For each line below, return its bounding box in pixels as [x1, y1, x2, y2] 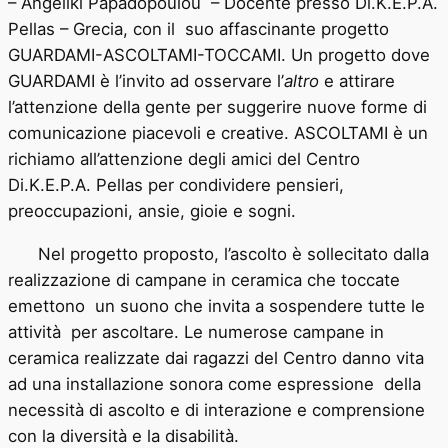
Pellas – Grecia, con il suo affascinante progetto [8, 18, 389, 39]
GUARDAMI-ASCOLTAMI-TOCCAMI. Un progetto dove [8, 44, 430, 65]
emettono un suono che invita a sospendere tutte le [8, 295, 425, 316]
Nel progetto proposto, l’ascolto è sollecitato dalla [8, 243, 429, 264]
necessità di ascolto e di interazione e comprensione [8, 399, 425, 420]
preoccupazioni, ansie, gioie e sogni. [8, 200, 296, 221]
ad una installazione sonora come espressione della [8, 373, 421, 394]
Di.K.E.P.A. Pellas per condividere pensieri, [8, 174, 344, 195]
